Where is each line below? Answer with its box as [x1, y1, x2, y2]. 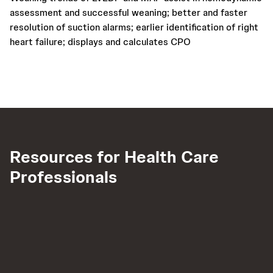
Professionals [10, 166, 117, 188]
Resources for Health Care [10, 146, 219, 168]
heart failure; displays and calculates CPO [10, 35, 191, 48]
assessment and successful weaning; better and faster [10, 6, 247, 19]
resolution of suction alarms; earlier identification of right [10, 21, 258, 34]
